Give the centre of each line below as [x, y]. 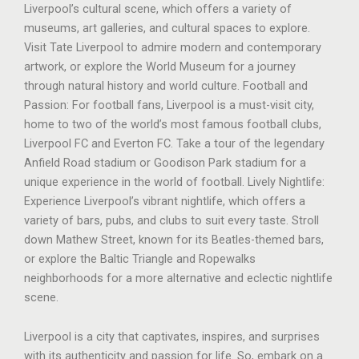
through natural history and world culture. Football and [166, 85]
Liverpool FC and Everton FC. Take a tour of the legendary [174, 143]
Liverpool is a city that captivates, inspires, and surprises [172, 337]
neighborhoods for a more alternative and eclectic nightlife [178, 278]
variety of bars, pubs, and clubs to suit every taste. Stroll [171, 220]
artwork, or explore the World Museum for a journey [160, 66]
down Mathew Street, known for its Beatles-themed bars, [174, 239]
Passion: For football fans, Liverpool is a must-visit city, [169, 105]
